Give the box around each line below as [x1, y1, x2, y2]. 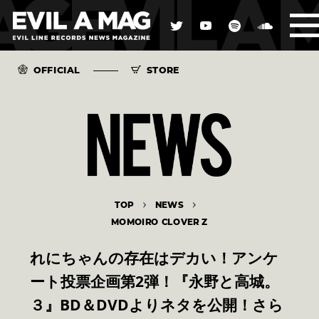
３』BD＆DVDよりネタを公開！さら [30, 295, 283, 315]
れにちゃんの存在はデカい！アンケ [30, 248, 278, 268]
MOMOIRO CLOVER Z [110, 216, 209, 228]
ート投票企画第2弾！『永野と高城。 [30, 271, 279, 292]
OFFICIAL [33, 64, 80, 76]
